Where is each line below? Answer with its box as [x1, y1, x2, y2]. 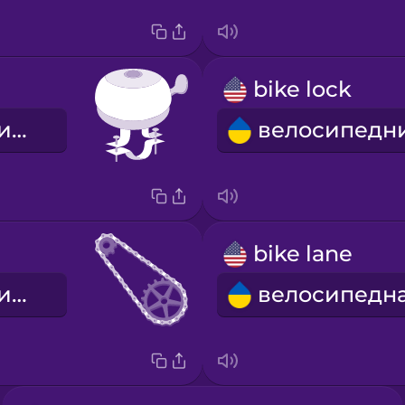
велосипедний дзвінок [11, 117, 27, 144]
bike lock [252, 76, 352, 103]
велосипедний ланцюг [11, 281, 27, 308]
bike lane [252, 240, 353, 268]
